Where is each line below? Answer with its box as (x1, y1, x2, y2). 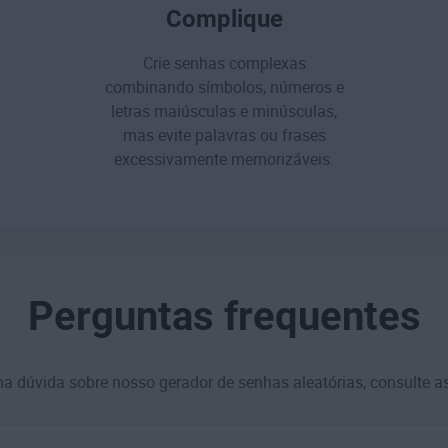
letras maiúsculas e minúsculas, (111, 102, 337, 122)
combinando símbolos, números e (104, 78, 344, 98)
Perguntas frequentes (27, 293, 421, 341)
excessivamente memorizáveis (114, 150, 330, 170)
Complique (165, 5, 283, 34)
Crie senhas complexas (142, 54, 306, 74)
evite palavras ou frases (157, 126, 326, 146)
